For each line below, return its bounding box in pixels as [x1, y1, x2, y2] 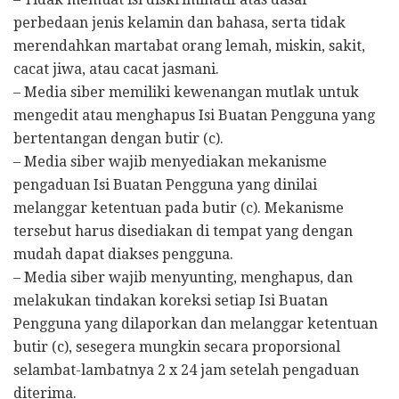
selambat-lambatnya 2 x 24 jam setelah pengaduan [13, 362, 359, 379]
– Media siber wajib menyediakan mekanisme [13, 153, 327, 170]
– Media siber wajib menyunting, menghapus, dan [13, 269, 353, 286]
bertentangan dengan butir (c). [13, 130, 224, 147]
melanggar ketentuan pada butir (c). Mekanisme [13, 199, 344, 216]
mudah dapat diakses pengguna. [13, 246, 233, 263]
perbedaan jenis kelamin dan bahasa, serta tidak [13, 14, 346, 31]
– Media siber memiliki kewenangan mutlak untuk [13, 84, 359, 101]
